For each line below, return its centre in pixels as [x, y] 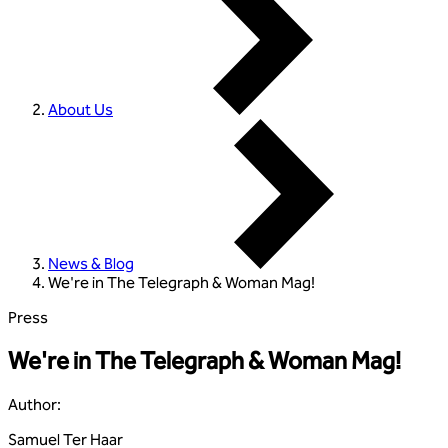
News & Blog [91, 263]
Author [32, 404]
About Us [80, 109]
